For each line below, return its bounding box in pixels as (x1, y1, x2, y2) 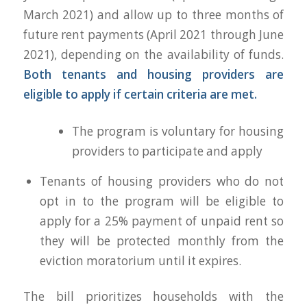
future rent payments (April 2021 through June (23, 26, 284, 42)
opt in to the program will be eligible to (39, 193, 284, 209)
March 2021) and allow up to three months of (23, 6, 284, 23)
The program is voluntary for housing (72, 123, 284, 139)
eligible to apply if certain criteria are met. (23, 86, 260, 102)
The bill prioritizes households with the (23, 288, 284, 304)
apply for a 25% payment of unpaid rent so (39, 212, 284, 229)
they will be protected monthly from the (39, 232, 284, 249)
